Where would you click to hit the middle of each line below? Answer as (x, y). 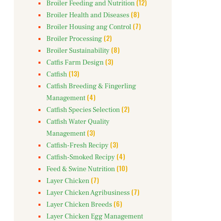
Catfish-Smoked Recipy (81, 158)
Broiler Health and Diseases (88, 16)
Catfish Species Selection (83, 110)
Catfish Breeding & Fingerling (91, 87)
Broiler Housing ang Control (89, 27)
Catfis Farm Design (75, 63)
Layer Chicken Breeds (79, 205)
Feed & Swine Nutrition (81, 169)
